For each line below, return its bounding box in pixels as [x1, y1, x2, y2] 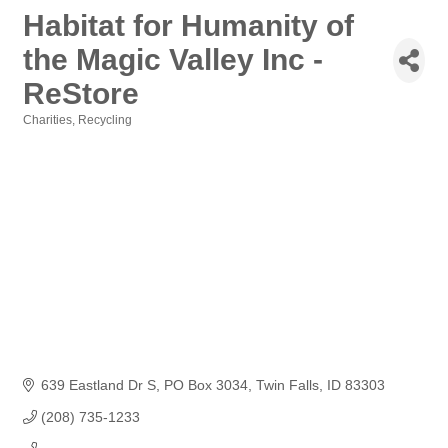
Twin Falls [255, 377, 319, 394]
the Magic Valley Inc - [23, 43, 323, 76]
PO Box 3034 [163, 377, 248, 394]
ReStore [23, 77, 139, 110]
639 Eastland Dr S [40, 377, 156, 394]
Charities [23, 113, 72, 127]
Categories [22, 127, 85, 140]
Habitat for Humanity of [23, 9, 354, 42]
